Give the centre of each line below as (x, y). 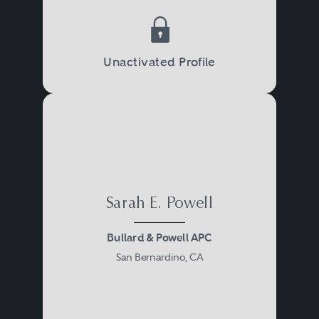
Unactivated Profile (159, 62)
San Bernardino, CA (159, 257)
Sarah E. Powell (159, 204)
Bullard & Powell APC (159, 238)
